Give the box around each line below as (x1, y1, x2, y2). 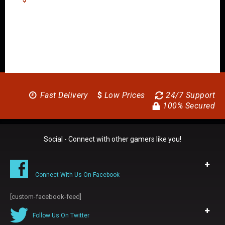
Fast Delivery (38, 90, 87, 100)
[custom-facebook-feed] (10, 192, 81, 200)
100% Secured (160, 100, 215, 110)
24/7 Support (163, 90, 215, 100)
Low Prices (102, 90, 145, 100)
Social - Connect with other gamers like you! (44, 135, 181, 143)
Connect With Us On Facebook (35, 171, 120, 178)
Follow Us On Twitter (33, 211, 89, 219)
